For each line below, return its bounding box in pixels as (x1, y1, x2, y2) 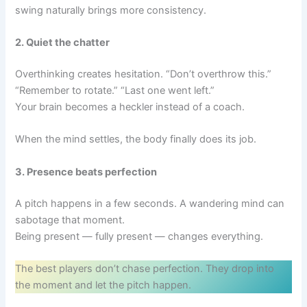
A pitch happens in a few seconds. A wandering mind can (15, 197, 285, 210)
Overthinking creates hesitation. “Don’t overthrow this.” (15, 68, 272, 81)
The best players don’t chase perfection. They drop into (15, 262, 275, 275)
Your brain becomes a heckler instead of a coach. (15, 101, 245, 114)
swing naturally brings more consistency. (15, 3, 207, 16)
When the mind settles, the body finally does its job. (15, 133, 257, 146)
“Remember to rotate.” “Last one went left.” (15, 84, 215, 97)
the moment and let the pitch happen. (15, 278, 192, 291)
